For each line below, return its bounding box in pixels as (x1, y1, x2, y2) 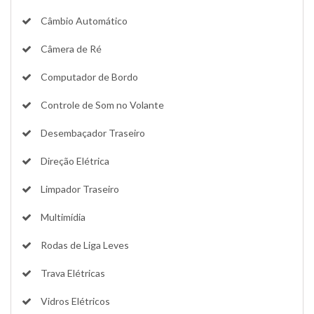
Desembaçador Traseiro (39, 126, 145, 139)
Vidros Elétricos (39, 294, 110, 307)
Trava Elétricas (39, 266, 105, 279)
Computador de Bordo (39, 70, 138, 83)
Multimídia (39, 210, 86, 223)
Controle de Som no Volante (39, 98, 164, 111)
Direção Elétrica (39, 154, 109, 167)
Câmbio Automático (39, 14, 128, 27)
